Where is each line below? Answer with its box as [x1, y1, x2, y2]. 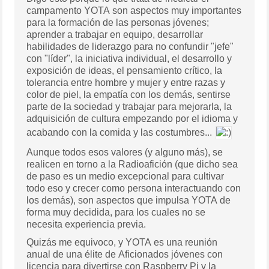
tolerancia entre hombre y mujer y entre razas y [26, 77, 226, 88]
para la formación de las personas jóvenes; [26, 17, 210, 28]
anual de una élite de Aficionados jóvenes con [26, 249, 223, 259]
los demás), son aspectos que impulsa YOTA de [26, 195, 231, 205]
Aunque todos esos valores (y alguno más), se [26, 147, 223, 157]
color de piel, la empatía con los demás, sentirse [26, 89, 231, 100]
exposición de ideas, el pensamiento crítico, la [26, 65, 223, 76]
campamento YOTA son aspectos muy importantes [26, 5, 242, 16]
